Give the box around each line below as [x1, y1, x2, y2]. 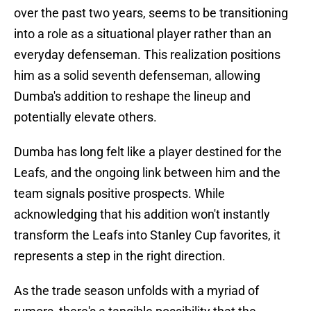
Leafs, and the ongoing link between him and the [14, 165, 280, 180]
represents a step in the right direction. [14, 249, 226, 264]
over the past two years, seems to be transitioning [14, 6, 288, 21]
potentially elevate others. [14, 110, 157, 125]
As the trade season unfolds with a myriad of [14, 283, 259, 299]
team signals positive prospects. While [14, 186, 225, 201]
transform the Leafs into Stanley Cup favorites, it [14, 228, 280, 243]
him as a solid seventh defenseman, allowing [14, 68, 260, 83]
